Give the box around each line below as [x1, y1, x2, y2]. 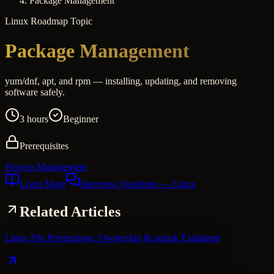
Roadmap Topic [28, 16, 92, 26]
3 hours [20, 113, 48, 124]
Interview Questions [80, 178, 158, 189]
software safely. [5, 86, 65, 97]
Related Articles [20, 203, 120, 220]
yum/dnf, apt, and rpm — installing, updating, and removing [5, 75, 237, 86]
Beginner [63, 113, 98, 124]
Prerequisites [20, 140, 68, 151]
